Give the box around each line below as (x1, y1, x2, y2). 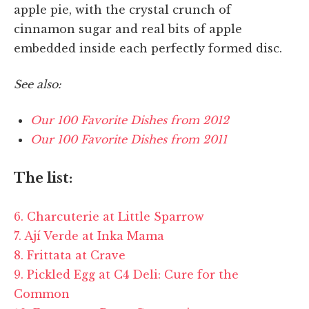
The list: (14, 169, 72, 186)
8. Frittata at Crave (14, 248, 126, 262)
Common (14, 286, 70, 301)
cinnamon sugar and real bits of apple (14, 21, 242, 36)
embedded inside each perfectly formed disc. (14, 41, 282, 55)
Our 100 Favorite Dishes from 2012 (30, 112, 229, 127)
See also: (14, 77, 61, 91)
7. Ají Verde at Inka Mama (14, 228, 164, 243)
